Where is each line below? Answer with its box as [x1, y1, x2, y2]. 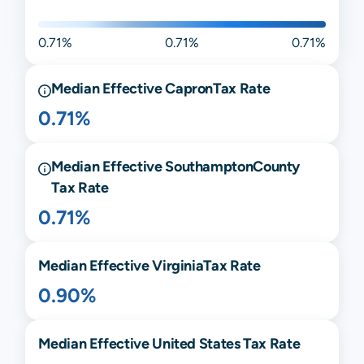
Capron [165, 79, 214, 97]
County [253, 157, 301, 175]
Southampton [165, 157, 253, 175]
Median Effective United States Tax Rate [38, 334, 301, 352]
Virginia [152, 256, 204, 274]
